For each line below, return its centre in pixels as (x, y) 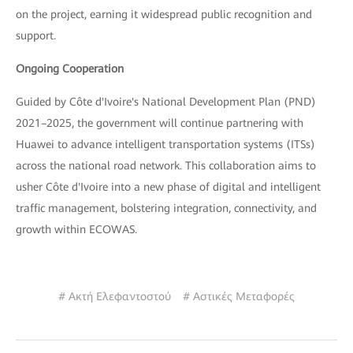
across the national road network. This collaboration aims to (166, 165)
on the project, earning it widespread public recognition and (164, 14)
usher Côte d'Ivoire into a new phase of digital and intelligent (168, 187)
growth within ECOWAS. (76, 229)
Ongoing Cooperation (70, 69)
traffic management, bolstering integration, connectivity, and (166, 208)
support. (36, 35)
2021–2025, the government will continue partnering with (160, 123)
